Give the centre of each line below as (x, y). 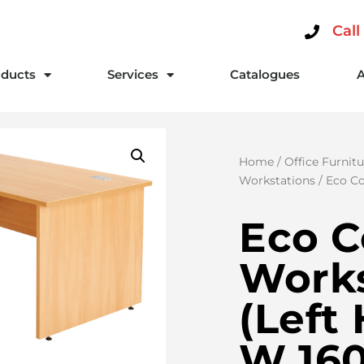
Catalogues (265, 75)
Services (133, 75)
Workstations (277, 180)
